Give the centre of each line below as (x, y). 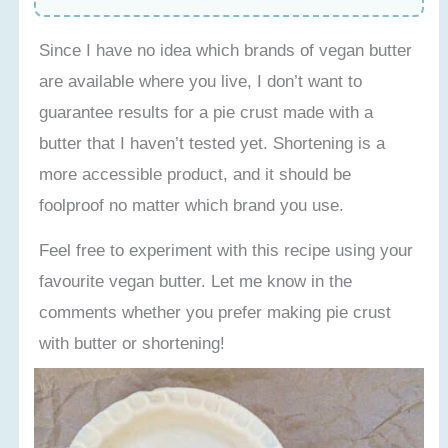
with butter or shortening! (132, 343)
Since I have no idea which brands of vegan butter (226, 50)
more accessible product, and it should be (195, 174)
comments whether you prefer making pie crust (215, 312)
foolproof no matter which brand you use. (192, 205)
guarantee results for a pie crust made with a (206, 112)
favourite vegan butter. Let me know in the (196, 281)
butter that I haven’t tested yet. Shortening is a (212, 143)
